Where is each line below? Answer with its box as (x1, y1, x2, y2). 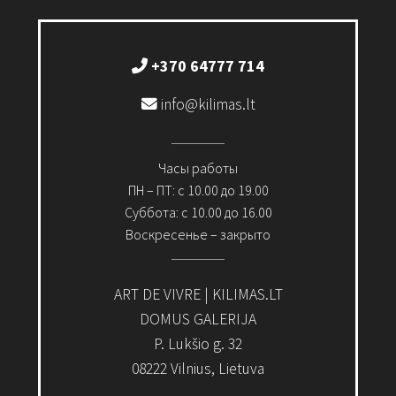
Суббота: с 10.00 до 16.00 (124, 202, 272, 221)
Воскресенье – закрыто (126, 225, 270, 243)
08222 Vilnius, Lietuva (132, 358, 264, 378)
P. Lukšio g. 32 (154, 333, 242, 354)
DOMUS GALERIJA (140, 308, 256, 329)
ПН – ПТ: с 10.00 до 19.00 (127, 180, 269, 199)
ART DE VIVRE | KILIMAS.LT (113, 284, 283, 304)
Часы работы (158, 158, 238, 177)
